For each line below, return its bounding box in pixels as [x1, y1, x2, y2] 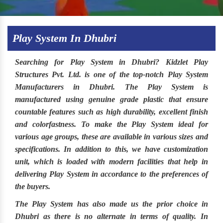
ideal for [178, 120, 208, 128]
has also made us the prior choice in [77, 200, 209, 208]
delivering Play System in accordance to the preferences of [15, 170, 208, 178]
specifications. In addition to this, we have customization [15, 145, 208, 153]
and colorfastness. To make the [15, 120, 132, 128]
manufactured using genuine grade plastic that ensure [15, 95, 208, 104]
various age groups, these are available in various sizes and [15, 132, 208, 141]
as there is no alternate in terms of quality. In [39, 212, 208, 221]
